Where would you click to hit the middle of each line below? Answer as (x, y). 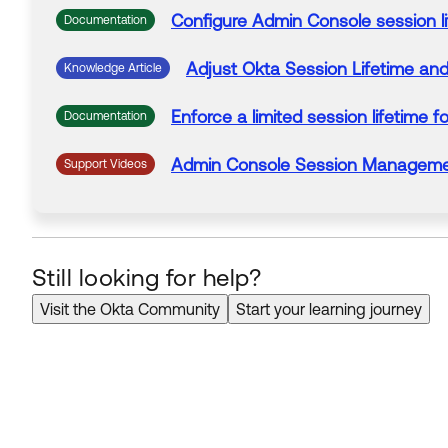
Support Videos (105, 164)
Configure (211, 21)
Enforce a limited (239, 117)
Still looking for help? (147, 277)
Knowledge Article (113, 68)
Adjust (214, 69)
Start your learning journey (329, 309)
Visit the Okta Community (130, 309)
